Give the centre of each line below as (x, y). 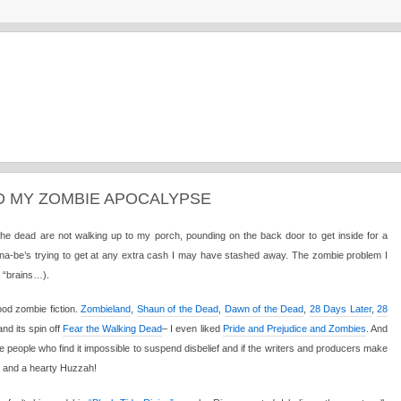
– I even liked (192, 328)
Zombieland (106, 309)
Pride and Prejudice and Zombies (294, 328)
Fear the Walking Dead (113, 328)
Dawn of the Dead (264, 309)
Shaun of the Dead (177, 309)
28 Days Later (340, 309)
